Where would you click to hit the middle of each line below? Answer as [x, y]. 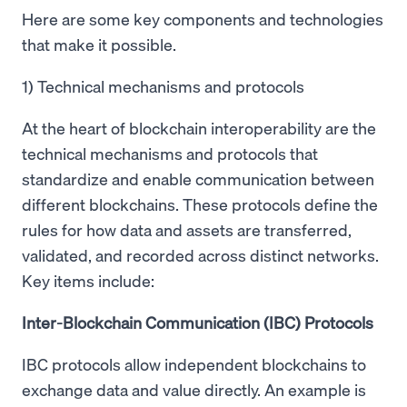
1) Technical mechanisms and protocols [163, 85]
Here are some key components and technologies [203, 18]
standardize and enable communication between [198, 178]
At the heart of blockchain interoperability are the [199, 127]
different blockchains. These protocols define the [200, 203]
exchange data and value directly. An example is [194, 389]
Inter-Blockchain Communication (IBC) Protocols [198, 322]
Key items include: [88, 280]
